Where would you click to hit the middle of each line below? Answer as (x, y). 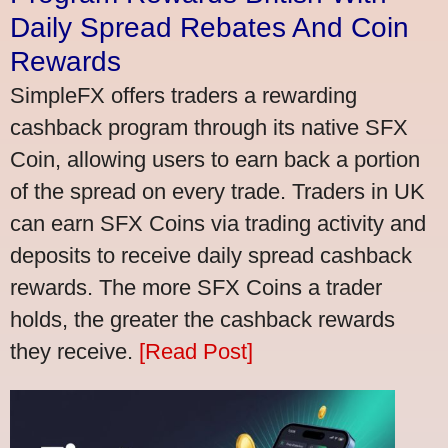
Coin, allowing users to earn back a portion (215, 159)
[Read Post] (196, 351)
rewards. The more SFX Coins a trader (196, 287)
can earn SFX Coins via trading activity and (218, 223)
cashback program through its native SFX (209, 127)
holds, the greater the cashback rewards (202, 319)
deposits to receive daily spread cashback (211, 255)
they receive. (74, 351)
